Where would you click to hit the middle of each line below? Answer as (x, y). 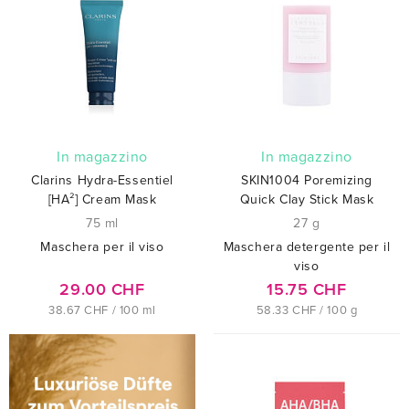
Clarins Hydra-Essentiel (102, 180)
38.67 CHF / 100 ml (102, 310)
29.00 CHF (102, 289)
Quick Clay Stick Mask (307, 199)
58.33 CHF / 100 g (307, 310)
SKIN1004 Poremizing (307, 180)
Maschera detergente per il (307, 246)
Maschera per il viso (102, 246)
